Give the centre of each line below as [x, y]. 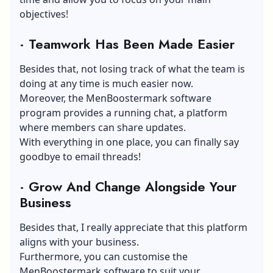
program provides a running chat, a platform [123, 112]
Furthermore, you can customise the [104, 256]
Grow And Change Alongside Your [133, 186]
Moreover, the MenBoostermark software [115, 98]
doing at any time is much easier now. [106, 83]
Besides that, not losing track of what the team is [132, 69]
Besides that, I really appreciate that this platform [133, 227]
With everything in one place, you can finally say [129, 142]
